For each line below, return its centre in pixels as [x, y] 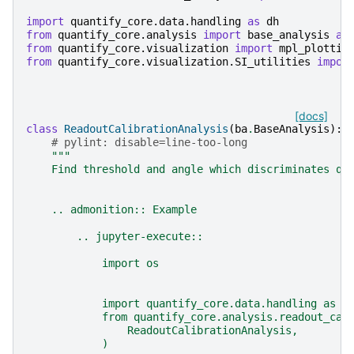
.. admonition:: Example [111, 209]
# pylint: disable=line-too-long [149, 142]
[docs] [311, 115]
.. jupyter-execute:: [115, 236]
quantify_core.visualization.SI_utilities [184, 61]
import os [92, 263]
